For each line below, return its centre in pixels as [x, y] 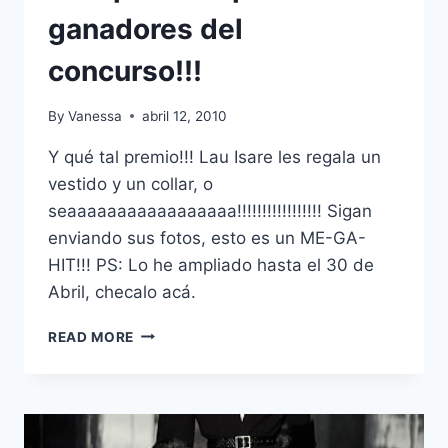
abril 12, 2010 [185, 115]
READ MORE [91, 336]
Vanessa [95, 115]
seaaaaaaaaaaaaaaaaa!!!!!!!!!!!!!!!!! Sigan [210, 210]
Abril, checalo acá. [122, 291]
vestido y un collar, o [130, 183]
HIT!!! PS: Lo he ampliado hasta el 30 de [211, 264]
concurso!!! [125, 71]
